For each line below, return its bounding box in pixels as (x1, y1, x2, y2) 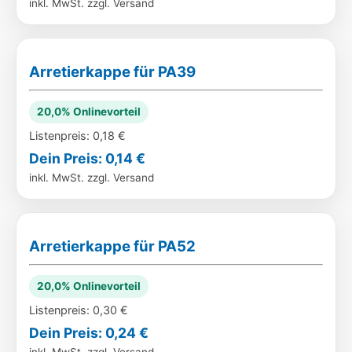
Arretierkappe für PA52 (29, 237, 196, 255)
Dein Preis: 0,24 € (29, 324, 148, 341)
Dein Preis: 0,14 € (29, 150, 145, 167)
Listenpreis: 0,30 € (29, 303, 128, 317)
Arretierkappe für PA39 (29, 63, 196, 81)
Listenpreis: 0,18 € (29, 129, 126, 142)
